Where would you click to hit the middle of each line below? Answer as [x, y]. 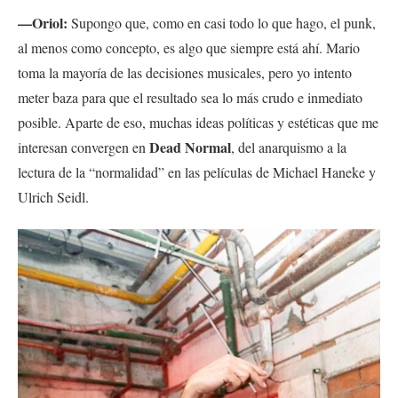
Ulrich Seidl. [53, 196]
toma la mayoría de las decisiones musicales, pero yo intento [185, 72]
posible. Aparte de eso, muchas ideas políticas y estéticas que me [198, 122]
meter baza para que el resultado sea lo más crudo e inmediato [190, 97]
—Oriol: [43, 22]
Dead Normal [190, 147]
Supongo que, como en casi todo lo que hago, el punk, [222, 22]
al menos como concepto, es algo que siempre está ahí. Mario [189, 47]
